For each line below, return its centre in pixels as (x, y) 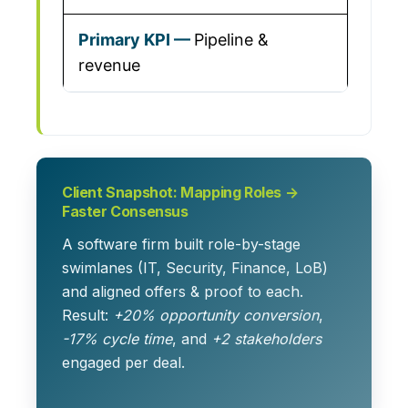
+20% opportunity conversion (216, 316)
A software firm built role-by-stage (181, 245)
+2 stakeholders (266, 339)
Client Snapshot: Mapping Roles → (180, 193)
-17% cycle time (117, 339)
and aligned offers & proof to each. (183, 292)
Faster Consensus (125, 212)
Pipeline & (231, 40)
